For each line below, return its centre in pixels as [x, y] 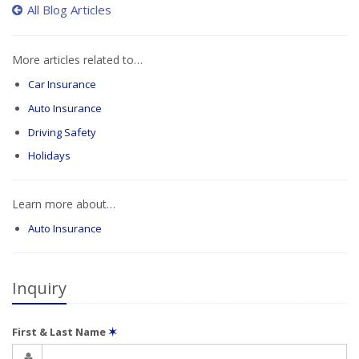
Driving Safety [62, 132]
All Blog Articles [69, 10]
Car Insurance [62, 84]
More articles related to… [77, 60]
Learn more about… [64, 204]
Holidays [49, 156]
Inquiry [39, 288]
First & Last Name [60, 332]
